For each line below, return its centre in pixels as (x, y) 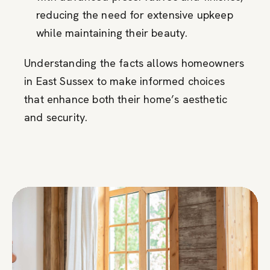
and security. (56, 117)
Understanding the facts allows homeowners (134, 63)
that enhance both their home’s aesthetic (126, 99)
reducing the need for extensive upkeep (135, 14)
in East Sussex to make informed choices (125, 81)
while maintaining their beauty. (112, 33)
